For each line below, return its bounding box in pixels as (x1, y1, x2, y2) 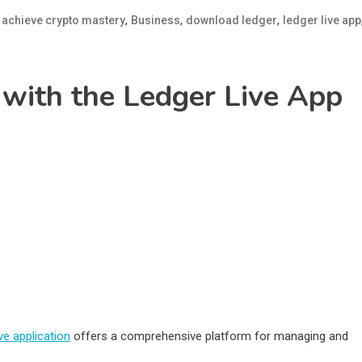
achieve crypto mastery (2, 14, 125, 27)
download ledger (186, 14, 277, 27)
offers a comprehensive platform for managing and (70, 329, 348, 343)
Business (131, 14, 180, 27)
